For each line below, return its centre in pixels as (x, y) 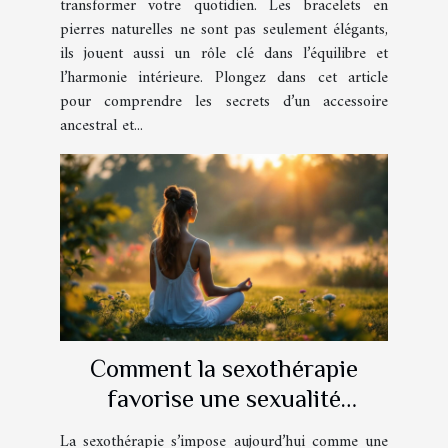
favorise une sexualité (224, 398)
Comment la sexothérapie (224, 368)
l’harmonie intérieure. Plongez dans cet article (224, 77)
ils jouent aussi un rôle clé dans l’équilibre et (224, 53)
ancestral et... (101, 125)
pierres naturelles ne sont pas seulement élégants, (224, 29)
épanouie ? (224, 428)
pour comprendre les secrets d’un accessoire (224, 101)
